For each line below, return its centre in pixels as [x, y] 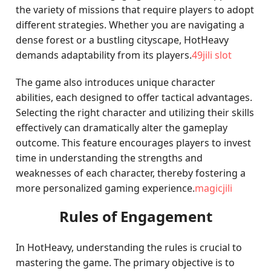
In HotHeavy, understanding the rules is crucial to [129, 247]
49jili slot [212, 55]
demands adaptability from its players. [104, 55]
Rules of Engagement [135, 216]
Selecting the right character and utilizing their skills [135, 113]
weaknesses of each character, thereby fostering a [131, 173]
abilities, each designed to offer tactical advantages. [134, 97]
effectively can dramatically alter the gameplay [122, 128]
